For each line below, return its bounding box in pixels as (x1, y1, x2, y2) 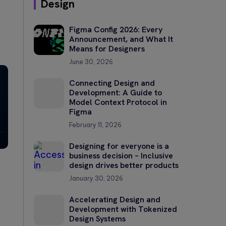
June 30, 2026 (69, 58, 113, 66)
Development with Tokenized (69, 203, 177, 214)
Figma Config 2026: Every (69, 24, 162, 35)
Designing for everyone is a (69, 140, 169, 151)
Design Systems (69, 213, 126, 224)
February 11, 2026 (69, 121, 122, 129)
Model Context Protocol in (69, 96, 167, 107)
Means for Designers (69, 43, 145, 54)
